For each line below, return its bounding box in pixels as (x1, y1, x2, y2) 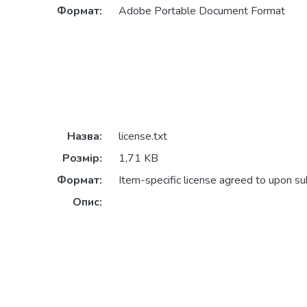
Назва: (66, 129, 102, 145)
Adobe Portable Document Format (118, 3, 285, 19)
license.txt (118, 129, 167, 145)
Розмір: (62, 151, 102, 167)
